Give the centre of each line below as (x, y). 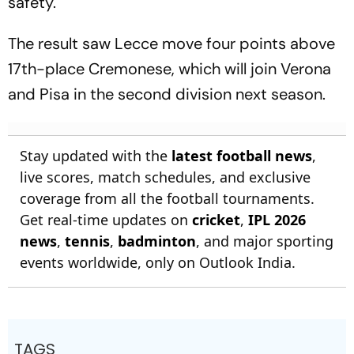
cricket (216, 220)
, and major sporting (265, 241)
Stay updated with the (96, 156)
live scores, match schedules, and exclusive (165, 177)
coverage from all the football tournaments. (167, 198)
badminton (157, 241)
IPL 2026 (277, 220)
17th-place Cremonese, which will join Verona (169, 69)
